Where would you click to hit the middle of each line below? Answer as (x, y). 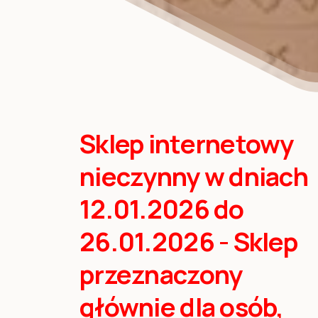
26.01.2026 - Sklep (189, 241)
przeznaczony (161, 274)
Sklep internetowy (187, 143)
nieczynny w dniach (194, 176)
